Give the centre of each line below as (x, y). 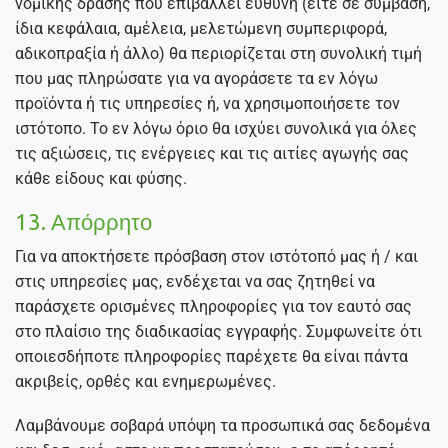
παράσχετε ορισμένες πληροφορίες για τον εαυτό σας (213, 307)
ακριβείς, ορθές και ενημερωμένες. (145, 382)
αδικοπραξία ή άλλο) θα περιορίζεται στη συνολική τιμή (218, 53)
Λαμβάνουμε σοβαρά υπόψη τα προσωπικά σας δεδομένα (222, 425)
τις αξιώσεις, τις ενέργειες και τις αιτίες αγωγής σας (212, 153)
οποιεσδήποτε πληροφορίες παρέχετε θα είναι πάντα (211, 357)
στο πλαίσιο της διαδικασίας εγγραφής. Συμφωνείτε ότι (218, 332)
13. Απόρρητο (83, 222)
